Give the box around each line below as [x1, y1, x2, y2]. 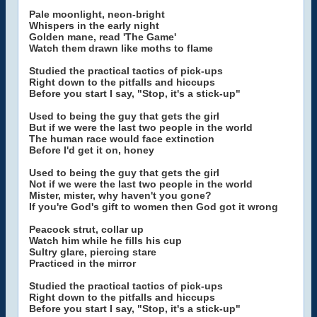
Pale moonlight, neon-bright [29, 8, 165, 20]
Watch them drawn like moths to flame [29, 42, 213, 54]
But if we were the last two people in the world [29, 122, 253, 133]
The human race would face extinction [29, 133, 214, 144]
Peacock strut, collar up [29, 224, 144, 235]
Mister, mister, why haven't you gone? [29, 190, 212, 201]
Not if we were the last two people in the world [29, 178, 253, 190]
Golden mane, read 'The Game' [29, 31, 176, 42]
